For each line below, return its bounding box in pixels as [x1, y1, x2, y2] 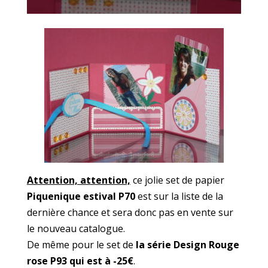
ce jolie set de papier [130, 173, 224, 187]
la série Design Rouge [135, 237, 239, 251]
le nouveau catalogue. [26, 221, 125, 235]
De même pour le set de [26, 237, 136, 251]
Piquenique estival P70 [26, 189, 135, 203]
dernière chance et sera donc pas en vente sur [26, 205, 233, 219]
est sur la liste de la [135, 189, 223, 203]
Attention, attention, [26, 173, 130, 187]
